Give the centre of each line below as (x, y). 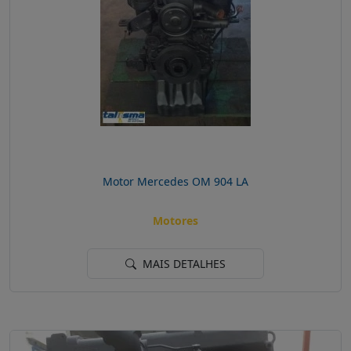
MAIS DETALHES (183, 264)
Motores (175, 221)
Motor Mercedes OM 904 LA (175, 181)
